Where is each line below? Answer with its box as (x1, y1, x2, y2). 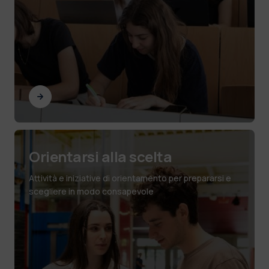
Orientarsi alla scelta (29, 146, 172, 166)
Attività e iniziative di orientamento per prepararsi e (29, 172, 231, 184)
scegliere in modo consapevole (29, 185, 154, 197)
